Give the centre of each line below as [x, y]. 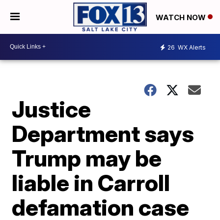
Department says [103, 133]
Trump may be [87, 158]
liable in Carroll [91, 182]
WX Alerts [191, 48]
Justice [52, 109]
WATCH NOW [182, 17]
